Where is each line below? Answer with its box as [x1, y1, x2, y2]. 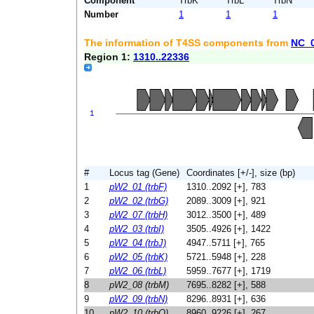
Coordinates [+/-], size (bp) [186, 168, 295, 178]
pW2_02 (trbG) [109, 196, 168, 206]
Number [84, 9, 118, 20]
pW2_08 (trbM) [109, 280, 169, 290]
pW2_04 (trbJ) [109, 238, 166, 248]
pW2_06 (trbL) [109, 266, 166, 276]
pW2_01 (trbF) [109, 182, 167, 192]
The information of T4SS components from [84, 37, 291, 48]
